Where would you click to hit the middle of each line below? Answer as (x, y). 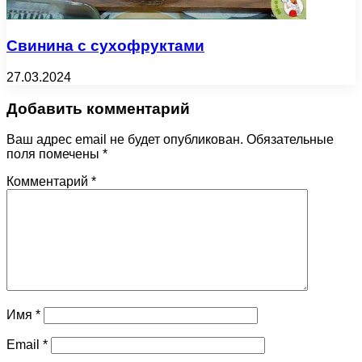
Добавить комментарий (98, 108)
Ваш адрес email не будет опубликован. (125, 140)
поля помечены (55, 154)
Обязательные (290, 140)
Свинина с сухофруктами (105, 46)
